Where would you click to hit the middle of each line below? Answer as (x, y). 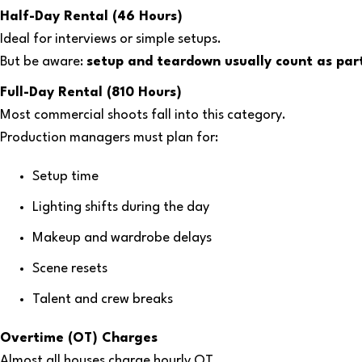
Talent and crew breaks (103, 299)
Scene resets (70, 269)
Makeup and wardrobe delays (122, 238)
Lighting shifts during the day (121, 207)
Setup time (66, 177)
